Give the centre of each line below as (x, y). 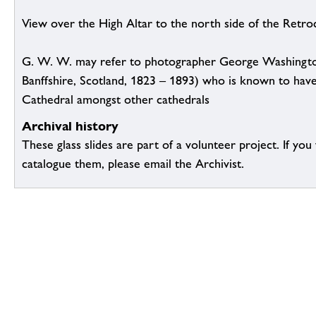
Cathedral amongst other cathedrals (116, 100)
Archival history (70, 126)
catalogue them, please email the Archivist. (133, 164)
